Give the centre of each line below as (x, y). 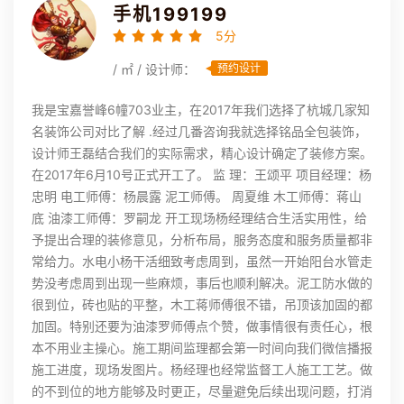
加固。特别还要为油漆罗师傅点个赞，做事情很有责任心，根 (202, 326)
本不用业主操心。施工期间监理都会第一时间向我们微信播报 (202, 348)
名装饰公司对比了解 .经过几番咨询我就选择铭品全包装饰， (199, 132)
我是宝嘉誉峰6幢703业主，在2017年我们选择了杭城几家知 (201, 110)
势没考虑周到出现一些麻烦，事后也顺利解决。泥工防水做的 (202, 283)
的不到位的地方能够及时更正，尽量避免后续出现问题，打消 (202, 391)
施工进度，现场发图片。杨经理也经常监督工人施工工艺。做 (202, 370)
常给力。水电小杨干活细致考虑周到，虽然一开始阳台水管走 (202, 262)
